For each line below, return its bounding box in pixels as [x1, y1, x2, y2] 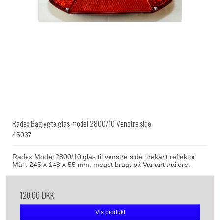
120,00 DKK [20, 188, 54, 201]
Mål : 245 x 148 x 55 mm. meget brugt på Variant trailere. [12, 160, 190, 168]
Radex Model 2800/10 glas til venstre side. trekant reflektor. [12, 152, 197, 161]
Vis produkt [95, 208, 125, 216]
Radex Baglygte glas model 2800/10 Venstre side [12, 117, 151, 129]
